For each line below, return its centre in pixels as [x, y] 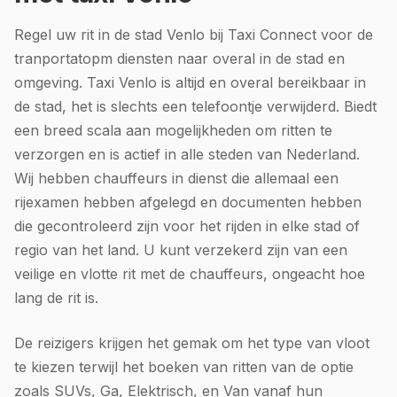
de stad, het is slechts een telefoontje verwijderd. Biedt [195, 106]
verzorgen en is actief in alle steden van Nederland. [187, 154]
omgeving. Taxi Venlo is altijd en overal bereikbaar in [190, 82]
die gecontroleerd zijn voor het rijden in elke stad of [187, 226]
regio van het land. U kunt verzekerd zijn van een [181, 249]
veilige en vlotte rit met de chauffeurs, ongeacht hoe [190, 273]
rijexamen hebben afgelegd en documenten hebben [188, 202]
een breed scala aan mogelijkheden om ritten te [173, 130]
